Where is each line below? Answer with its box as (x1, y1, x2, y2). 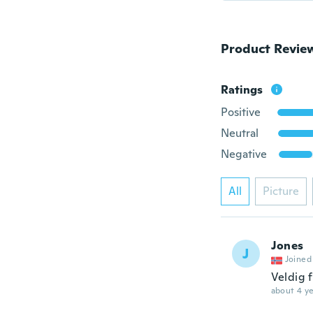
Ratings (220, 82, 263, 97)
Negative (220, 147, 267, 161)
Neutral (220, 126, 259, 140)
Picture (262, 184, 299, 198)
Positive (220, 105, 261, 119)
